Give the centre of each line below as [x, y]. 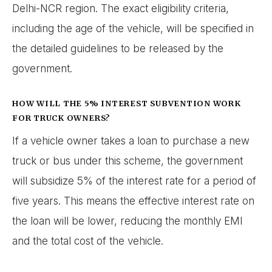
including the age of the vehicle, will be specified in [133, 29]
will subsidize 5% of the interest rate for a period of [134, 181]
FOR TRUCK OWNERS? [61, 118]
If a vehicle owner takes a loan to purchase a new [131, 141]
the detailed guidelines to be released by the [118, 49]
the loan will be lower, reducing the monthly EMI [127, 221]
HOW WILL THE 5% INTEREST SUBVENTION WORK [127, 104]
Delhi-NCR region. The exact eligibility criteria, [121, 9]
